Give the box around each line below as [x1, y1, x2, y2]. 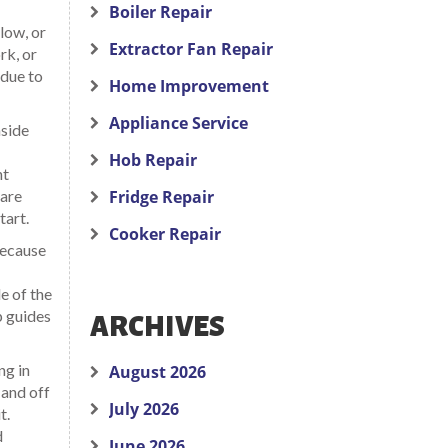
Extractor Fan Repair [108, 38, 273, 60]
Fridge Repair [108, 186, 214, 208]
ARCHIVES [89, 312, 225, 342]
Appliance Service [108, 112, 248, 134]
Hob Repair [108, 149, 197, 171]
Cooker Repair [108, 223, 221, 245]
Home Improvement [108, 75, 269, 97]
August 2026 [108, 361, 206, 383]
